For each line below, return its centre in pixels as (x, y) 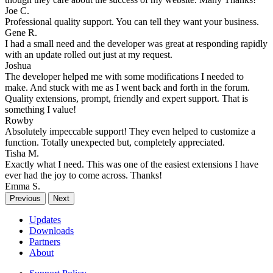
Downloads (51, 230)
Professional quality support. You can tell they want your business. (132, 21)
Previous (25, 198)
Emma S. (23, 186)
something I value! (41, 109)
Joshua (18, 65)
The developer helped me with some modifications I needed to (124, 76)
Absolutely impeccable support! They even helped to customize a (130, 131)
